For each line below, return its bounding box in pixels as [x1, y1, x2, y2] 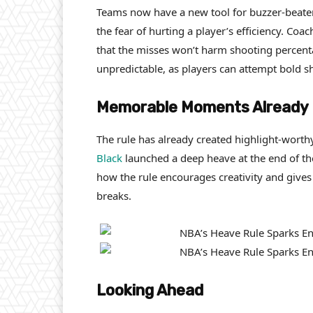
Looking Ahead [96, 280, 203, 300]
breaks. [96, 188, 131, 203]
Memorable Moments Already [96, 97, 309, 117]
